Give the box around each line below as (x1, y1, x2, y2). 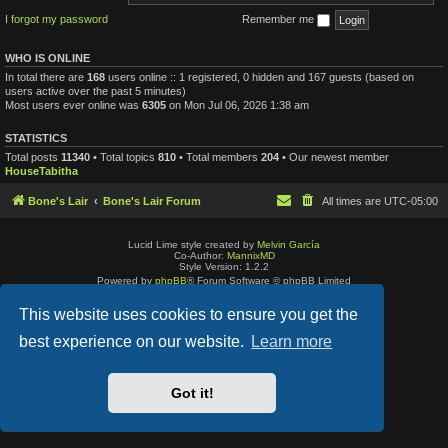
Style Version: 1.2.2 (179, 261, 269, 272)
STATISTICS (5, 131, 67, 144)
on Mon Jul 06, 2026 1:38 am (166, 98, 309, 111)
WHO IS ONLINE (5, 51, 90, 64)
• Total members (176, 150, 261, 163)
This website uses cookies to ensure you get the (19, 305, 359, 323)
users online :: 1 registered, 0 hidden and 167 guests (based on (105, 70, 414, 83)
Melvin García (257, 239, 320, 250)
